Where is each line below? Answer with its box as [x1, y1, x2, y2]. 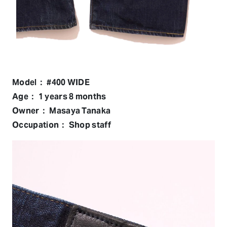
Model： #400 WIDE [12, 77, 90, 88]
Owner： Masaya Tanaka [12, 105, 111, 116]
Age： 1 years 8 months [12, 91, 106, 102]
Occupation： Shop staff [12, 119, 111, 130]
